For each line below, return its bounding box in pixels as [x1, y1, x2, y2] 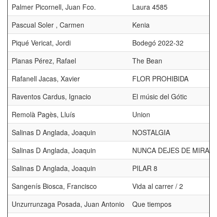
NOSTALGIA [132, 127, 170, 137]
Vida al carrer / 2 [132, 181, 183, 191]
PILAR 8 [132, 163, 157, 173]
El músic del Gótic [132, 92, 187, 101]
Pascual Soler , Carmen [12, 20, 84, 30]
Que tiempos [132, 199, 171, 209]
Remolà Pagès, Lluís [12, 109, 75, 119]
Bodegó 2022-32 [132, 38, 184, 47]
